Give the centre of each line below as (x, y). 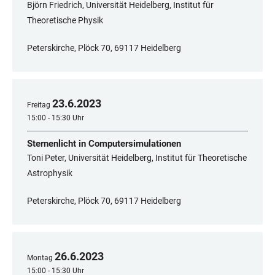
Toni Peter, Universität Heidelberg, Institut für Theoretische (137, 158)
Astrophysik (50, 173)
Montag (40, 258)
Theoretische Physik (65, 21)
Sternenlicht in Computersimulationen (104, 144)
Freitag (39, 105)
